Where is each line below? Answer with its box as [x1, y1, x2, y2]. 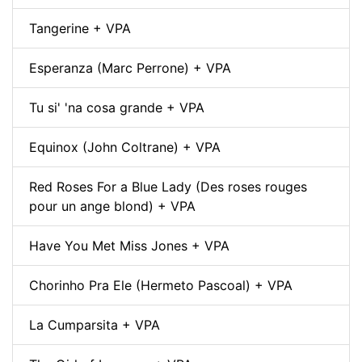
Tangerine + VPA [29, 19, 131, 36]
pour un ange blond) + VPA [29, 197, 196, 214]
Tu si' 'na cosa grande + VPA [29, 99, 204, 116]
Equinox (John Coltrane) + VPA [29, 138, 221, 155]
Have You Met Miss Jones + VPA [29, 237, 229, 254]
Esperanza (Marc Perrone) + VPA [29, 59, 231, 76]
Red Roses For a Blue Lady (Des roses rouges [29, 178, 307, 195]
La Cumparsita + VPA [29, 316, 160, 333]
